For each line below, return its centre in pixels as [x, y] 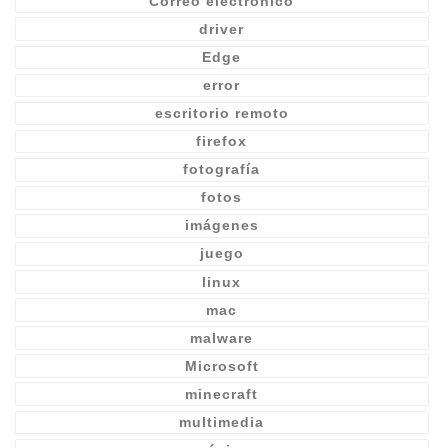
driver [222, 28]
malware [222, 337]
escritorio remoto [221, 113]
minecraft [222, 393]
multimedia [222, 421]
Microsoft [221, 365]
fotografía [222, 169]
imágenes [221, 225]
